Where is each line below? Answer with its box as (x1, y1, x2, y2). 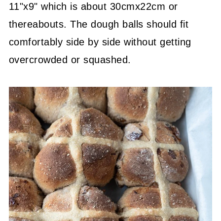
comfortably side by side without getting (8, 37, 191, 47)
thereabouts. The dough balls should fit (8, 19, 189, 30)
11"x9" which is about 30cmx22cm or (8, 1, 178, 12)
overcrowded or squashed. (8, 54, 131, 65)
